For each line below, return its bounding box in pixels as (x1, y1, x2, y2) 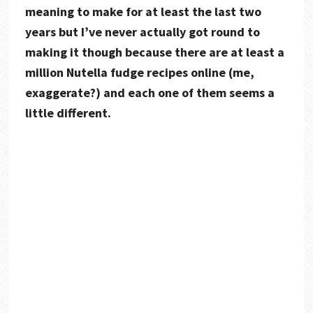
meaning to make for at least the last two (24, 3, 261, 20)
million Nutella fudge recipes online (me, (24, 64, 254, 80)
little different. (24, 105, 111, 121)
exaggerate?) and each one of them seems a (24, 85, 275, 101)
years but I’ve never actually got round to (24, 24, 260, 40)
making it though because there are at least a (24, 44, 284, 60)
